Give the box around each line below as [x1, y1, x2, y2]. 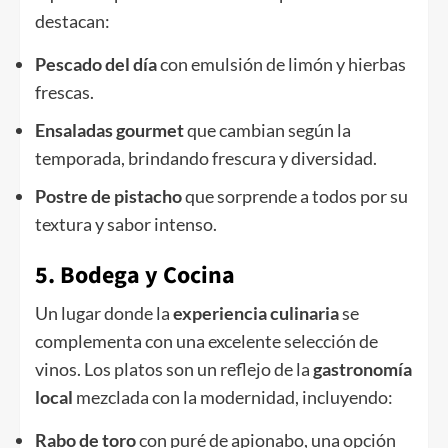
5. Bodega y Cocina [35, 258, 235, 294]
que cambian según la [184, 119, 351, 142]
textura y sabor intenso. [35, 213, 217, 236]
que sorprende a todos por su [182, 185, 408, 208]
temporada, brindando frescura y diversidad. [35, 147, 377, 170]
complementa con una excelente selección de [35, 330, 378, 353]
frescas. [35, 81, 94, 104]
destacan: [35, 10, 110, 33]
